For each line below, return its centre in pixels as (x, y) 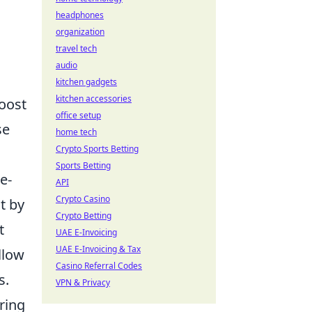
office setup (78, 115)
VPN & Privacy (83, 282)
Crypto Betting (84, 216)
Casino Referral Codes (99, 266)
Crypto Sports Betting (97, 149)
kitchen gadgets (86, 82)
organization (80, 32)
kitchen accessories (94, 99)
